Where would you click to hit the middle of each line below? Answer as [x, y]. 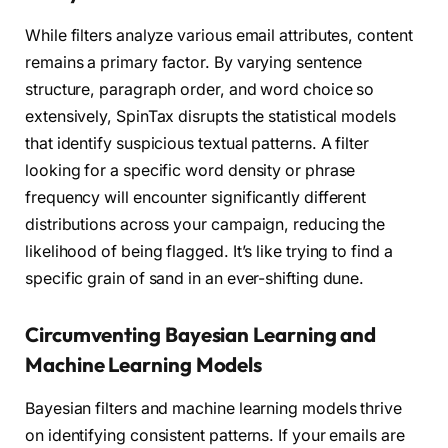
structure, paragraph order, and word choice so [200, 89]
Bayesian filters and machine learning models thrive [213, 408]
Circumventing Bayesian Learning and [201, 334]
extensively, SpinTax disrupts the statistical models [210, 116]
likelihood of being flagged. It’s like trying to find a [209, 251]
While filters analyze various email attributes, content [219, 35]
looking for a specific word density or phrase [190, 170]
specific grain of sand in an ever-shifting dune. [195, 278]
